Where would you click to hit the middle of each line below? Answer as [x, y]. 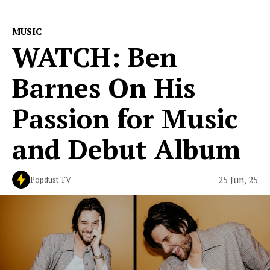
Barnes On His [104, 87]
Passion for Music [125, 118]
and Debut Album [127, 149]
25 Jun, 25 [238, 179]
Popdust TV [51, 180]
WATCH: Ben [95, 57]
